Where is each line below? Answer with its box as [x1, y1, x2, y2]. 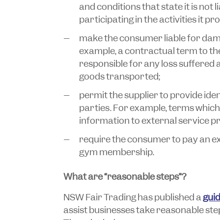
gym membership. [79, 145, 154, 158]
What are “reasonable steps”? [63, 170, 186, 183]
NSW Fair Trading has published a [63, 191, 203, 203]
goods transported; [79, 70, 160, 82]
